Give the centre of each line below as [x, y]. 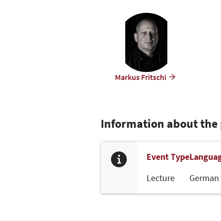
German [204, 178]
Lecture [161, 178]
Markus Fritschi [140, 77]
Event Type [168, 156]
